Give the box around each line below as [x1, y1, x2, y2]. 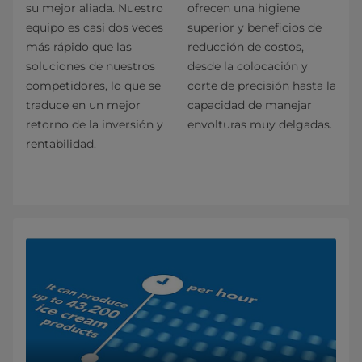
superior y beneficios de [187, 20, 322, 36]
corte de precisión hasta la [187, 78, 336, 94]
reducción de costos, [187, 40, 304, 55]
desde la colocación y [187, 59, 308, 74]
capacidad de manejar [187, 98, 312, 113]
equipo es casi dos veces [26, 20, 163, 36]
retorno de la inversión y [26, 117, 163, 133]
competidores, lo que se [26, 78, 161, 94]
